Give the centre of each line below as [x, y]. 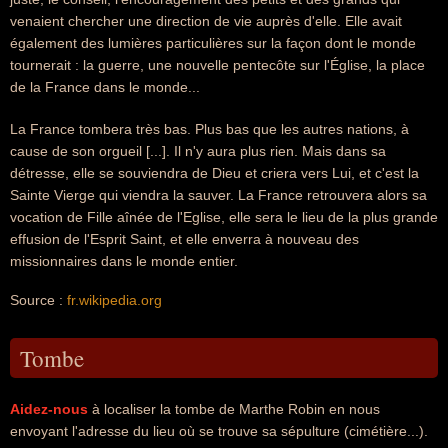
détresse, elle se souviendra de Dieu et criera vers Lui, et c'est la [214, 173]
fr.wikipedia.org [114, 300]
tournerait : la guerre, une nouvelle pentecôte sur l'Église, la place [217, 65]
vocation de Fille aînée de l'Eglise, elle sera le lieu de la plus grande [224, 217]
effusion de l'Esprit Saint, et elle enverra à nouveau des [184, 239]
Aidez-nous [49, 409]
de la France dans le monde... [105, 87]
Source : [38, 300]
